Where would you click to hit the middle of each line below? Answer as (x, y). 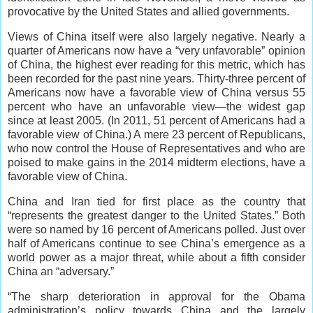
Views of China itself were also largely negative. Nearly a (156, 37)
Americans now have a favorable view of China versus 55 (156, 93)
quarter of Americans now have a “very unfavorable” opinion (156, 51)
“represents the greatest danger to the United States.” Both (156, 215)
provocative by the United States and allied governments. (148, 12)
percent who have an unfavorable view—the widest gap (156, 107)
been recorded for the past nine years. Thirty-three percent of (156, 79)
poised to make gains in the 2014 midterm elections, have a (156, 163)
